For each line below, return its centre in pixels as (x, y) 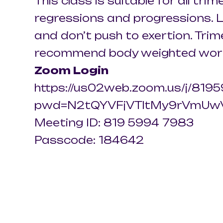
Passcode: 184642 (89, 140)
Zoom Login (71, 70)
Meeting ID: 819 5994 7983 (114, 123)
